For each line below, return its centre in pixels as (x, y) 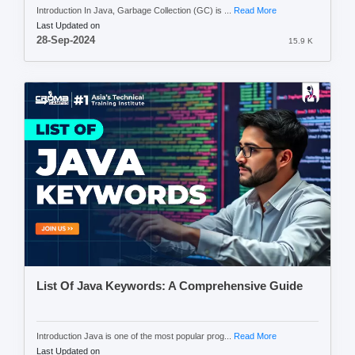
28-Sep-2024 (66, 41)
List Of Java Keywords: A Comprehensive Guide (170, 286)
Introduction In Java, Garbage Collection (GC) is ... (135, 11)
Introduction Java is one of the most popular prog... (135, 336)
